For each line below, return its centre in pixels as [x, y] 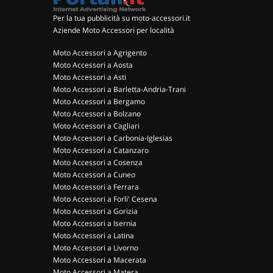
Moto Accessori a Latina [94, 236]
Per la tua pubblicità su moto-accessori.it [122, 18]
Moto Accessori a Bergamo [99, 101]
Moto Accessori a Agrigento [100, 53]
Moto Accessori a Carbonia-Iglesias [113, 138]
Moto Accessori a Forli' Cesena [105, 199]
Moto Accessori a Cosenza [98, 162]
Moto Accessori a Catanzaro [101, 150]
